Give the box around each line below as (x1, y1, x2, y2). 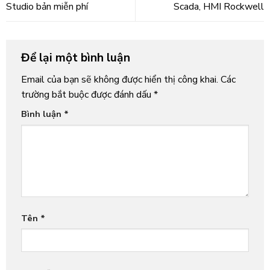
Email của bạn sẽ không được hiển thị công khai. (20, 73, 218, 87)
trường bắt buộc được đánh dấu (20, 88, 154, 102)
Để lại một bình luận (20, 49, 133, 66)
